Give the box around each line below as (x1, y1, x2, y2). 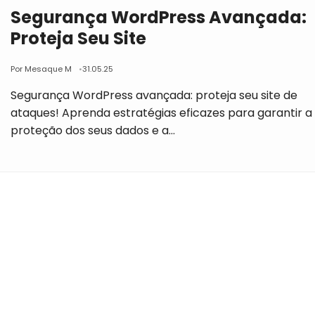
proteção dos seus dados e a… (11, 122, 176, 139)
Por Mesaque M (11, 63, 72, 75)
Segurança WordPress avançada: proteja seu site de (11, 87, 298, 103)
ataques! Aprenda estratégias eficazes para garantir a (11, 105, 313, 121)
